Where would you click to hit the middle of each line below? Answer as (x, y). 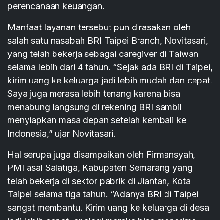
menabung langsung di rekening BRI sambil (95, 107)
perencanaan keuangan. (56, 6)
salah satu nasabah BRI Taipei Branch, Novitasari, (108, 41)
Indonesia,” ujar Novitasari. (62, 134)
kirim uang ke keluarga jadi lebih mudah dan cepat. (110, 81)
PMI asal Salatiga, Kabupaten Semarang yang (100, 168)
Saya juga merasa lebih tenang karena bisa (94, 94)
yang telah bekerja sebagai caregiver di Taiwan (103, 54)
